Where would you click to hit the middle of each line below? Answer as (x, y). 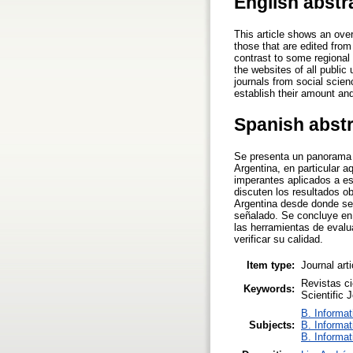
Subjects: (272, 325)
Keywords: (269, 288)
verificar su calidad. (279, 240)
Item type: (271, 265)
